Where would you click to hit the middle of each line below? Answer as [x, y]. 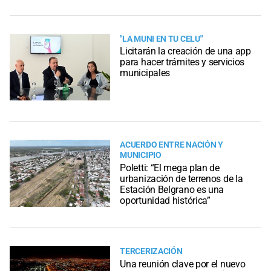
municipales [145, 73]
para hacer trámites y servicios [182, 62]
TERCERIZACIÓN [151, 252]
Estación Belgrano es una [172, 189]
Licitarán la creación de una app [185, 51]
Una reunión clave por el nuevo [183, 264]
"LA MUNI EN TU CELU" [161, 39]
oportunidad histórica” [165, 200]
